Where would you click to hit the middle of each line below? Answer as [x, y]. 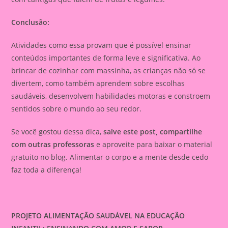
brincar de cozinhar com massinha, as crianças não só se [109, 71]
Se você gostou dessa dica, [58, 132]
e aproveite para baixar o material [153, 145]
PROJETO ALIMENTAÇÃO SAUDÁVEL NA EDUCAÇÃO [98, 216]
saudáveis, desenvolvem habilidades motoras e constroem [111, 96]
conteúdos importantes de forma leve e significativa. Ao [106, 58]
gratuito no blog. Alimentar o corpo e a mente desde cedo [110, 157]
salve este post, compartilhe [153, 132]
